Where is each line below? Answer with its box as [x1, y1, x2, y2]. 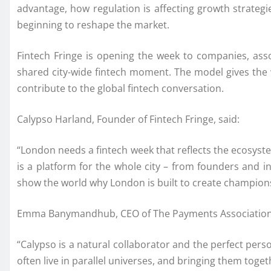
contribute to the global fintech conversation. [17, 82, 224, 96]
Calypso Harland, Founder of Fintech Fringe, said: [17, 113, 240, 126]
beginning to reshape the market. [17, 18, 169, 32]
